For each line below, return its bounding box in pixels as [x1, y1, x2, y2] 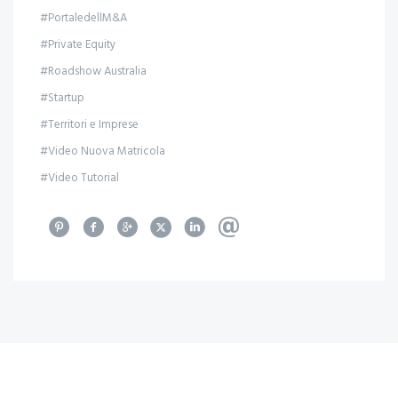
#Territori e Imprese [40, 116, 139, 133]
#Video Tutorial [40, 170, 119, 187]
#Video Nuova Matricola [40, 143, 165, 160]
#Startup [40, 90, 84, 107]
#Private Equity [40, 36, 115, 53]
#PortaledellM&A [40, 10, 127, 27]
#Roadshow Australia [40, 63, 147, 80]
